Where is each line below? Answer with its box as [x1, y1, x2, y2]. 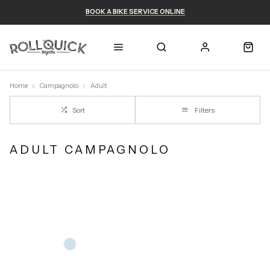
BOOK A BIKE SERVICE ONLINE [85, 7, 185, 16]
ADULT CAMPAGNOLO [10, 142, 171, 157]
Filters [194, 106, 215, 115]
